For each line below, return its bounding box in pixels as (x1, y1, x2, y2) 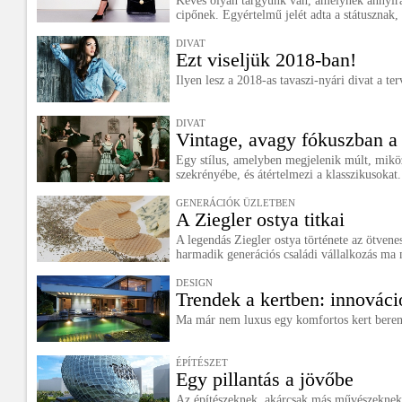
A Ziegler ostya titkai (176, 208, 345, 231)
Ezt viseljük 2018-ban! (176, 48, 356, 71)
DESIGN (176, 277, 213, 288)
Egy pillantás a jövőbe (176, 368, 354, 390)
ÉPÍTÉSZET (176, 357, 228, 368)
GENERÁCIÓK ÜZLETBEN (176, 197, 295, 208)
